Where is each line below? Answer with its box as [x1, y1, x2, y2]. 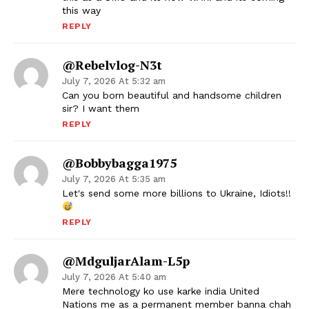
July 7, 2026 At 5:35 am [62, 174, 166, 185]
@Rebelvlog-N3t [62, 57, 162, 74]
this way [62, 5, 101, 17]
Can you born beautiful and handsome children [62, 90, 281, 101]
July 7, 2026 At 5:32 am [62, 76, 166, 87]
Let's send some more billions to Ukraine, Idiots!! [62, 188, 291, 199]
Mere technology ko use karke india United [62, 286, 259, 297]
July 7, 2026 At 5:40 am [62, 272, 166, 283]
